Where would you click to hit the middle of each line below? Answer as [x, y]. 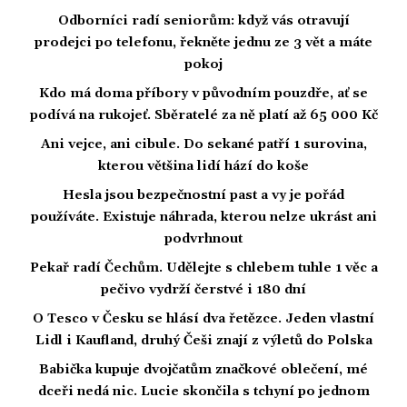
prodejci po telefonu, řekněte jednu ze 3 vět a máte [203, 42]
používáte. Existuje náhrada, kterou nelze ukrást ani [203, 217]
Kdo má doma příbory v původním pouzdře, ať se [203, 93]
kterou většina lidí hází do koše [203, 166]
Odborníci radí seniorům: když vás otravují [203, 20]
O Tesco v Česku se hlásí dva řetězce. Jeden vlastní [203, 318]
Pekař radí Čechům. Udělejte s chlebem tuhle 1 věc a [203, 268]
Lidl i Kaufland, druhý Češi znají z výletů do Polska [203, 340]
